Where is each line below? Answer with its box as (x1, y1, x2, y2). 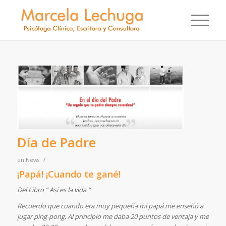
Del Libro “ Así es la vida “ (17, 185, 90, 194)
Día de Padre (17, 133, 96, 151)
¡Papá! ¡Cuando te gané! (17, 167, 121, 180)
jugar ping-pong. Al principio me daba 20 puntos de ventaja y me (17, 211, 209, 221)
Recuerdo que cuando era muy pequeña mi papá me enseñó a (17, 201, 203, 210)
